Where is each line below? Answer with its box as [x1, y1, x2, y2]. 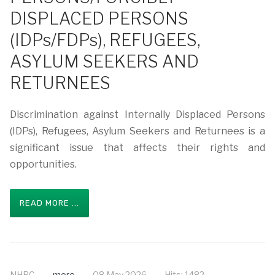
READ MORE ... [20, 198, 79, 207]
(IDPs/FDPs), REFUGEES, [10, 29, 200, 50]
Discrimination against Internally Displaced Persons [10, 109, 265, 120]
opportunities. [10, 158, 77, 170]
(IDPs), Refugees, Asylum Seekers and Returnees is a [10, 125, 265, 137]
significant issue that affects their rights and [10, 142, 265, 153]
